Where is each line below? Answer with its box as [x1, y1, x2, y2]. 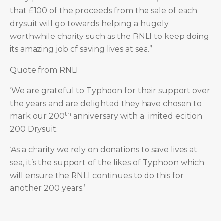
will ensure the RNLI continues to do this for [10, 171, 184, 180]
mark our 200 [10, 111, 65, 121]
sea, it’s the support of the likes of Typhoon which [10, 158, 204, 167]
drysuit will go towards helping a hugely [10, 19, 169, 28]
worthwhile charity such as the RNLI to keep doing [10, 32, 209, 41]
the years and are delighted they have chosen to [10, 99, 202, 108]
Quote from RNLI [10, 65, 78, 74]
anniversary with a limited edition [71, 111, 202, 121]
